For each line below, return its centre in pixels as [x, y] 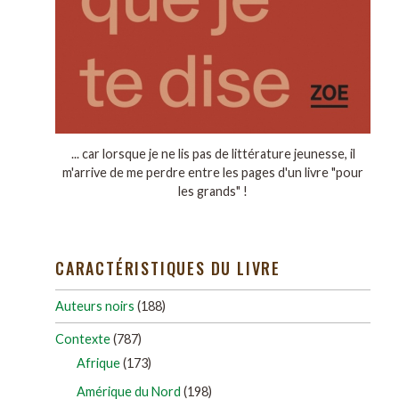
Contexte [83, 338]
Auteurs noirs [95, 306]
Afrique [98, 362]
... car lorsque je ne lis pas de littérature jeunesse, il [213, 153]
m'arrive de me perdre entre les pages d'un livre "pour [213, 172]
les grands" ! [213, 191]
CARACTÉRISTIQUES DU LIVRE [168, 268]
